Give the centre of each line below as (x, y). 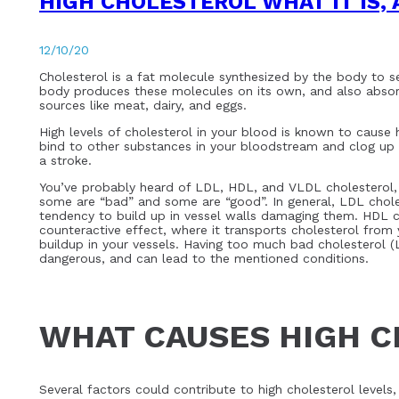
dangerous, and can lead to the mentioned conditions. (204, 258)
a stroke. (65, 160)
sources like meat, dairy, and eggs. (143, 105)
